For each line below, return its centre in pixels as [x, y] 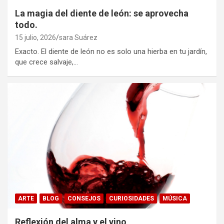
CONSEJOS [84, 199]
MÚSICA [175, 199]
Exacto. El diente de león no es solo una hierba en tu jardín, [111, 52]
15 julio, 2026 [35, 38]
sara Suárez [78, 38]
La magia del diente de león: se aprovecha [102, 13]
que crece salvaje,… [46, 62]
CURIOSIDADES [131, 199]
